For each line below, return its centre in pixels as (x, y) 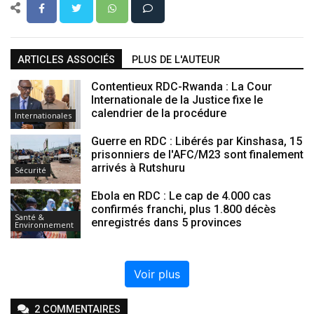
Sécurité (30, 170)
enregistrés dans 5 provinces (166, 222)
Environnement (44, 224)
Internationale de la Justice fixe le (177, 100)
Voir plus (157, 274)
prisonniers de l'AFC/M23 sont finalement (197, 154)
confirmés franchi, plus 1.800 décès (184, 209)
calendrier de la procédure (159, 113)
